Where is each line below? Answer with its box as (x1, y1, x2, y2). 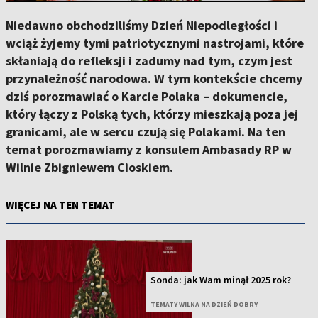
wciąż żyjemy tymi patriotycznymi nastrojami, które (6, 35, 304, 51)
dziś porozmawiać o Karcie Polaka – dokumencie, (6, 88, 287, 104)
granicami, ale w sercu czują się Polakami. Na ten (6, 124, 285, 140)
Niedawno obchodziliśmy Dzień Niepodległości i (6, 17, 278, 33)
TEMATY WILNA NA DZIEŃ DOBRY (150, 300, 258, 309)
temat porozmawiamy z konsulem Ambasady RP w (6, 141, 292, 158)
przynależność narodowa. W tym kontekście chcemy (6, 70, 302, 87)
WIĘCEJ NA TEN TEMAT (6, 198, 115, 212)
